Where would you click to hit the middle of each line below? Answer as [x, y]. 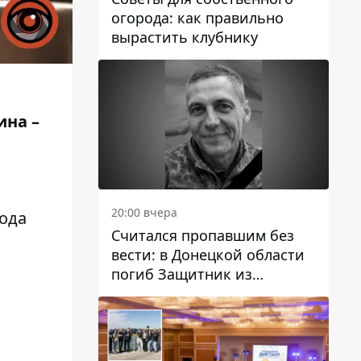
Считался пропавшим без [203, 235]
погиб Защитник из [182, 274]
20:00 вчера [144, 212]
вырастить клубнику [185, 37]
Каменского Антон [177, 293]
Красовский [154, 312]
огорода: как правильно [197, 17]
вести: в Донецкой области [208, 254]
